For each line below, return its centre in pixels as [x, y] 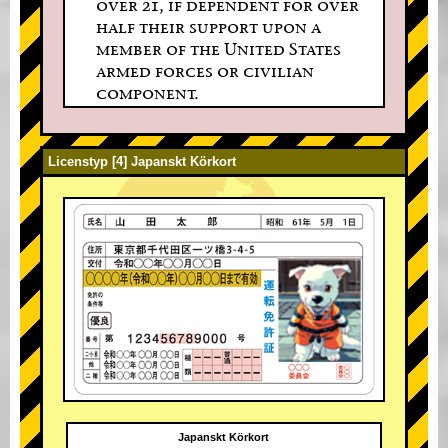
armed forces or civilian [204, 70]
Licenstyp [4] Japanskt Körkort [142, 161]
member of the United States [218, 48]
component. [147, 92]
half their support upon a [208, 26]
